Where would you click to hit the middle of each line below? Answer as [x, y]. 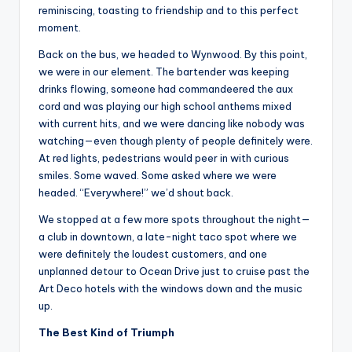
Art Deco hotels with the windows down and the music [170, 289]
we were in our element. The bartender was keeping [164, 72]
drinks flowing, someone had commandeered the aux [166, 89]
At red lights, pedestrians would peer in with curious [164, 158]
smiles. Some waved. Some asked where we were [158, 176]
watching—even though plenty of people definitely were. [176, 141]
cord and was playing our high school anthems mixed [165, 106]
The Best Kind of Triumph [106, 333]
